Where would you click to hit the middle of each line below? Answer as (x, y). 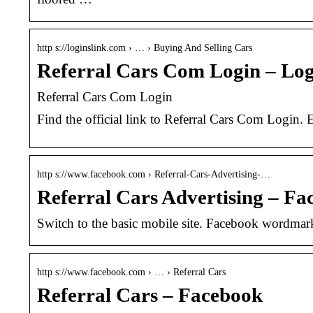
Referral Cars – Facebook (150, 295)
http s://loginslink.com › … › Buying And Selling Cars (145, 48)
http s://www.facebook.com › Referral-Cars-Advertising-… (154, 174)
